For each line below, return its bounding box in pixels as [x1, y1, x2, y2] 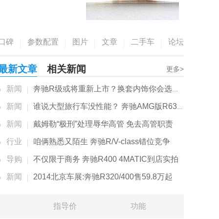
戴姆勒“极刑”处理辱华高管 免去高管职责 [33, 120, 173, 128]
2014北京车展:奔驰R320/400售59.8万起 [33, 173, 173, 181]
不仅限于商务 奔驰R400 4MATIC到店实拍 [33, 155, 178, 163]
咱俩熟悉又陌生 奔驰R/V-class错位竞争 [33, 137, 170, 146]
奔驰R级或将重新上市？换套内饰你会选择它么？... [33, 85, 172, 93]
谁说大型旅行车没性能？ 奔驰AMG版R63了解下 [33, 102, 177, 110]
